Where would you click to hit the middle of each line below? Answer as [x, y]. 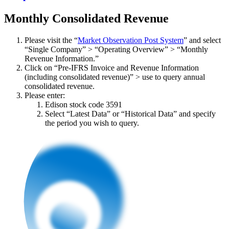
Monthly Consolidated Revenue [86, 19]
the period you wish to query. [92, 123]
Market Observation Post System [131, 40]
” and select [202, 40]
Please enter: [45, 96]
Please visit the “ [51, 40]
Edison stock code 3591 [84, 105]
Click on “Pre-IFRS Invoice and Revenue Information [112, 68]
